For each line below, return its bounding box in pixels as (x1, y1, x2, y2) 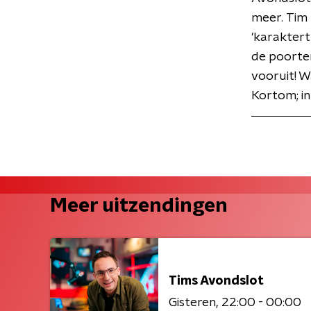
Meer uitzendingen (50, 196, 228, 216)
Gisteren (169, 296, 216, 309)
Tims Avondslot (169, 274, 264, 287)
